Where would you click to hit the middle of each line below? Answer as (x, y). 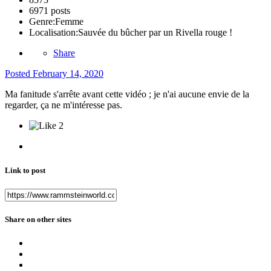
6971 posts (50, 11)
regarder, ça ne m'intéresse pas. (64, 105)
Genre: (42, 22)
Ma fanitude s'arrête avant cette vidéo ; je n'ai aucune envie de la (127, 94)
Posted (19, 74)
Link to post (25, 170)
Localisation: (54, 33)
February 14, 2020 (68, 74)
